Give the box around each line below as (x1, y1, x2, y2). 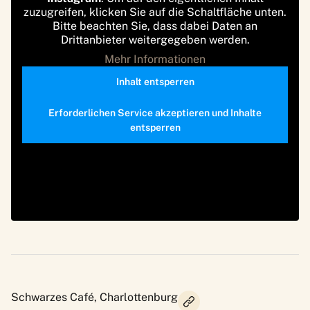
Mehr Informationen (104, 52, 206, 66)
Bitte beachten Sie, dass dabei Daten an (53, 19, 257, 33)
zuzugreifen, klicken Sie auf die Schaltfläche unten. (24, 5, 286, 19)
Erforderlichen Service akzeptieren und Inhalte (48, 107, 262, 118)
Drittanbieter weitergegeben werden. (60, 33, 250, 46)
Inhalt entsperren (116, 75, 194, 87)
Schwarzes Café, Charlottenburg (11, 290, 178, 304)
